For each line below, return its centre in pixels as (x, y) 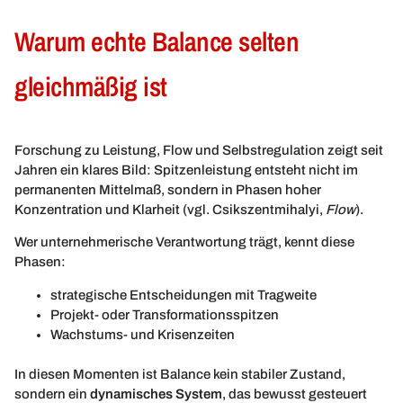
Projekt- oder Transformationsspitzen (165, 314)
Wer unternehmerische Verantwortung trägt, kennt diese (184, 242)
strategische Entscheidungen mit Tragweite (184, 295)
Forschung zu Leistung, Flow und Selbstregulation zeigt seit (199, 150)
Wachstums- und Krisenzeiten (143, 334)
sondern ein (52, 394)
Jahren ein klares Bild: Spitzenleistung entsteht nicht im (186, 170)
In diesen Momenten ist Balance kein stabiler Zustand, (180, 374)
